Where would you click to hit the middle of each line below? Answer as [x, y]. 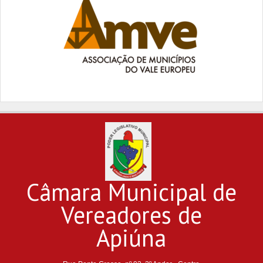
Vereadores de [131, 215]
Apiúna [131, 237]
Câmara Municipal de [131, 192]
